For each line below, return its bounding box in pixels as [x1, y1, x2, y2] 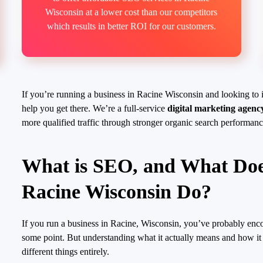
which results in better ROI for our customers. [46, 21, 216, 31]
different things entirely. [22, 246, 110, 257]
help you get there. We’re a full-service [22, 103, 168, 113]
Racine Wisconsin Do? [22, 180, 212, 203]
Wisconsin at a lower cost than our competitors [45, 6, 218, 17]
